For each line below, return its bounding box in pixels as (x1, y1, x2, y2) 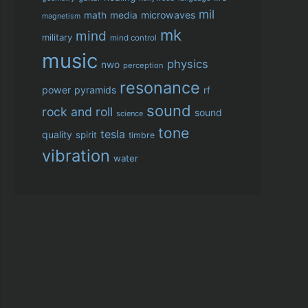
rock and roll (42, 104, 113, 119)
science (116, 109, 143, 118)
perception (123, 60, 164, 70)
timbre (129, 130, 155, 140)
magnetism (42, 12, 80, 21)
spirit (76, 129, 97, 140)
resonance (120, 78, 200, 98)
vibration (42, 146, 110, 166)
